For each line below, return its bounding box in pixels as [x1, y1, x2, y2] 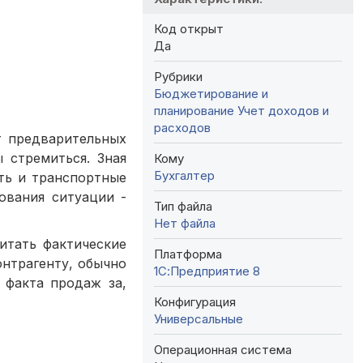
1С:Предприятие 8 [154, 263, 260, 279]
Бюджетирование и [154, 85, 268, 101]
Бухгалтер [154, 167, 215, 183]
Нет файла [154, 215, 216, 231]
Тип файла [154, 198, 212, 214]
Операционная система [154, 341, 292, 357]
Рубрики [154, 68, 203, 84]
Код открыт [154, 20, 224, 36]
